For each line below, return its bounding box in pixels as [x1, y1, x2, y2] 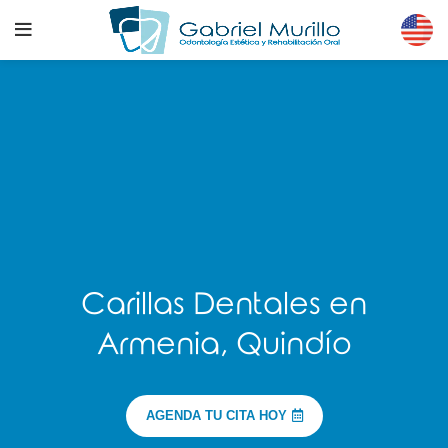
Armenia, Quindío [96, 328, 352, 362]
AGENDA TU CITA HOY [145, 408, 287, 424]
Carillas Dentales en [81, 288, 367, 322]
